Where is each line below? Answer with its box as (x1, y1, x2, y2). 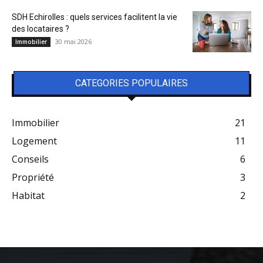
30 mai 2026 (55, 37, 92, 46)
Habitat (12, 189, 45, 202)
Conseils (12, 153, 49, 166)
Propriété (12, 171, 54, 184)
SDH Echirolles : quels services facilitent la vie (12, 12, 177, 22)
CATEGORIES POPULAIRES (75, 77, 188, 89)
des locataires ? (12, 24, 69, 33)
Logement (12, 134, 57, 147)
